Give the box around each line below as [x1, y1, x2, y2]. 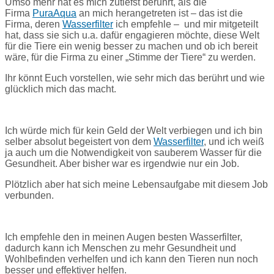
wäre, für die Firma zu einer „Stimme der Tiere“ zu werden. [5, 52, 256, 63]
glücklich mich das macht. [5, 84, 116, 95]
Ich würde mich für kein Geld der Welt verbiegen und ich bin [5, 125, 262, 136]
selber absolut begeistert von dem [5, 136, 151, 147]
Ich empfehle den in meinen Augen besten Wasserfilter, [5, 232, 242, 243]
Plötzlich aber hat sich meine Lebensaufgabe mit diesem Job [5, 179, 268, 190]
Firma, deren [5, 19, 60, 30]
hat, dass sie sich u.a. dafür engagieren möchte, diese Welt [5, 30, 259, 41]
